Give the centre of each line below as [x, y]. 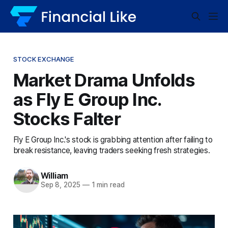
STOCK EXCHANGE [44, 59]
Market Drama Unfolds [104, 80]
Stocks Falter [67, 118]
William [54, 176]
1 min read [107, 185]
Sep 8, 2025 [60, 185]
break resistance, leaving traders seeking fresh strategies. [111, 150]
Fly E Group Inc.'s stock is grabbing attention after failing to [113, 139]
